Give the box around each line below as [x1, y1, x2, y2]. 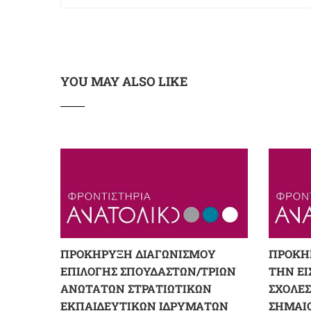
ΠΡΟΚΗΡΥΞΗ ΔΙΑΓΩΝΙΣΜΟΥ [60, 246, 216, 262]
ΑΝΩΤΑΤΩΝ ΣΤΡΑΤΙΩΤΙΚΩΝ [60, 281, 212, 296]
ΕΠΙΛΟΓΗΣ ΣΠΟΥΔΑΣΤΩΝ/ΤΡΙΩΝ [60, 264, 236, 279]
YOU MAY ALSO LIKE [60, 72, 188, 90]
